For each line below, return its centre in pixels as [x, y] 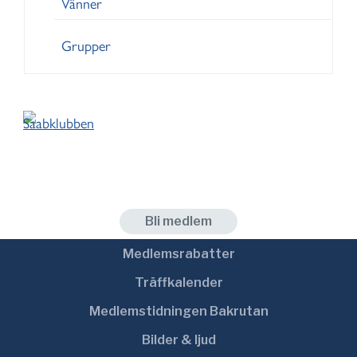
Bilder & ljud [178, 340]
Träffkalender [178, 282]
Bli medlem [178, 221]
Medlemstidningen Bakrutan [178, 311]
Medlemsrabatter [178, 254]
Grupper [86, 46]
